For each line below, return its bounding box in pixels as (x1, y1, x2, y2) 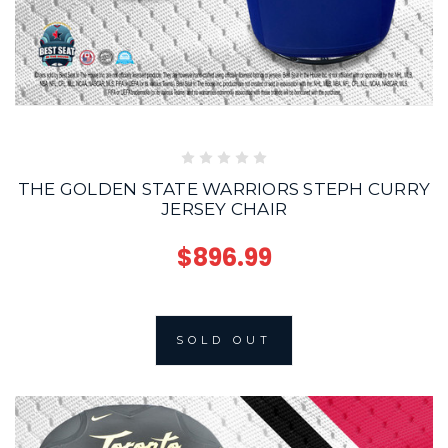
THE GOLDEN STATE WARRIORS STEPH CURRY (17, 179, 431, 200)
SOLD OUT (176, 333, 272, 348)
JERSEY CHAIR (161, 199, 287, 220)
